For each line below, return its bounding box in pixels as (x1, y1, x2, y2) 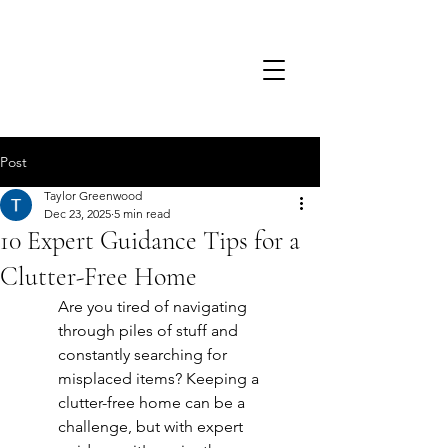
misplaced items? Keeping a (58, 369, 263, 388)
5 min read (114, 206, 170, 221)
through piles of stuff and (58, 321, 242, 340)
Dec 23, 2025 (44, 206, 111, 221)
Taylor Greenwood (44, 188, 142, 203)
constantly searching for (58, 345, 231, 364)
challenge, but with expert (58, 417, 247, 436)
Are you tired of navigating (58, 297, 251, 316)
